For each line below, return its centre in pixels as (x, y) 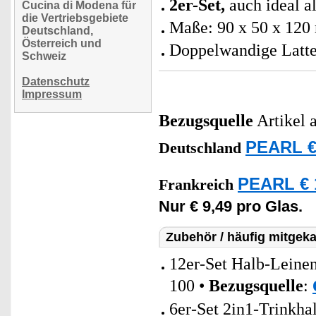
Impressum (52, 94)
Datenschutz (56, 81)
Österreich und (62, 43)
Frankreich (198, 185)
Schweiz (44, 56)
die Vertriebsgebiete (75, 18)
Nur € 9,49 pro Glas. (231, 206)
